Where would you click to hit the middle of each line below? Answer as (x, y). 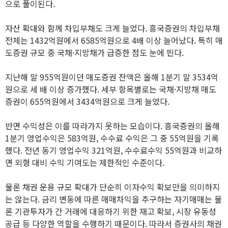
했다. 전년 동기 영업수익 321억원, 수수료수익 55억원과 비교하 (113, 150)
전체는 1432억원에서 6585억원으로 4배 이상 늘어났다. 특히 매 (114, 40)
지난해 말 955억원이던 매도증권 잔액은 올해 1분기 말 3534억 (112, 77)
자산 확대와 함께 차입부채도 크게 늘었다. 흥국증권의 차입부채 (112, 28)
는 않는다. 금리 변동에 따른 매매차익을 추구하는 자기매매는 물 (113, 199)
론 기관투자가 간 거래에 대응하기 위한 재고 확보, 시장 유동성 (111, 211)
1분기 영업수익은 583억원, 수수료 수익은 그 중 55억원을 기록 (112, 138)
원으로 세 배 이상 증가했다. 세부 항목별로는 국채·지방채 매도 (111, 89)
